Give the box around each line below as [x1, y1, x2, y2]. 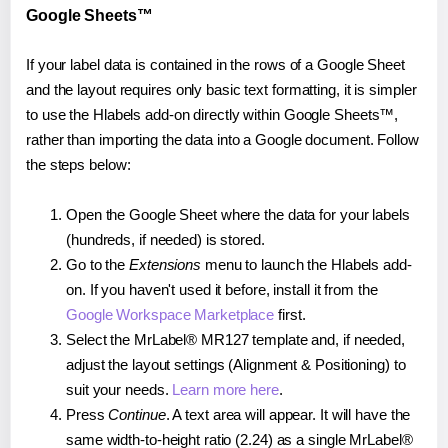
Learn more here [172, 380, 279, 398]
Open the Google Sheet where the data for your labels [66, 205, 410, 223]
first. [274, 305, 306, 323]
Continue [108, 405, 166, 423]
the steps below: [26, 155, 131, 173]
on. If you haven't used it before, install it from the [66, 280, 378, 298]
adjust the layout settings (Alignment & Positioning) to [66, 355, 406, 373]
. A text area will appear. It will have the [165, 405, 411, 423]
